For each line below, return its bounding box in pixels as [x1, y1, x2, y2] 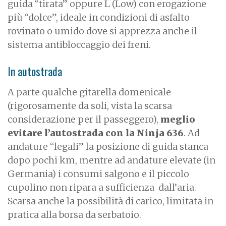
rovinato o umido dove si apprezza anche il [8, 25, 197, 37]
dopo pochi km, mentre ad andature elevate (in [8, 154, 215, 166]
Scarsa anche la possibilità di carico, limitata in [8, 195, 213, 207]
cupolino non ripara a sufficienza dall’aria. [8, 182, 196, 194]
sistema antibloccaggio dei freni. [8, 39, 157, 51]
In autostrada [8, 63, 62, 80]
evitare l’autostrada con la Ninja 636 [8, 127, 184, 139]
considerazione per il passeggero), [8, 114, 160, 126]
